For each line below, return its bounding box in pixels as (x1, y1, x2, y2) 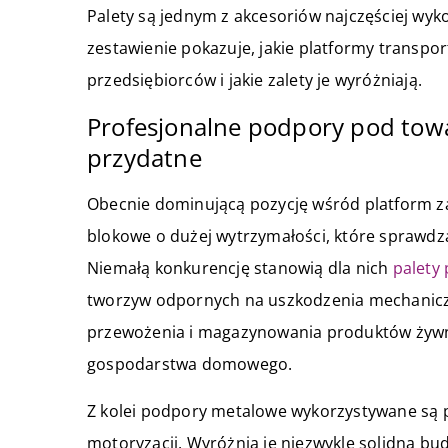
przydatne (87, 141, 202, 175)
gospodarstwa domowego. (87, 353, 293, 376)
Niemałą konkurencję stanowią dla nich (87, 257, 393, 280)
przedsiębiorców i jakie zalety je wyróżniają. (87, 69, 423, 92)
